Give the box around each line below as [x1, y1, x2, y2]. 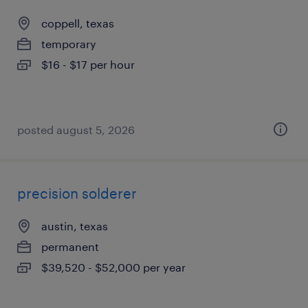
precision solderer [17, 185, 137, 201]
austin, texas [41, 219, 108, 232]
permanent [41, 240, 99, 253]
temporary [41, 37, 96, 50]
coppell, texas [41, 16, 114, 30]
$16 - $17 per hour [41, 58, 135, 71]
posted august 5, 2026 [17, 123, 135, 136]
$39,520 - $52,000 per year [41, 261, 186, 274]
